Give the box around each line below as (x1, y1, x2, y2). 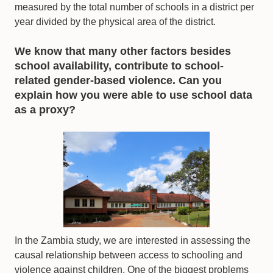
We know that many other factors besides (15, 45, 231, 58)
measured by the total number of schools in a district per (15, 2, 254, 13)
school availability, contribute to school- (15, 60, 224, 73)
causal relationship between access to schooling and (15, 250, 243, 261)
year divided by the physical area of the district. (15, 16, 216, 27)
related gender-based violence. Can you (15, 74, 222, 87)
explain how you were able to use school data (15, 89, 252, 102)
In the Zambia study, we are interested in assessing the (15, 235, 250, 246)
